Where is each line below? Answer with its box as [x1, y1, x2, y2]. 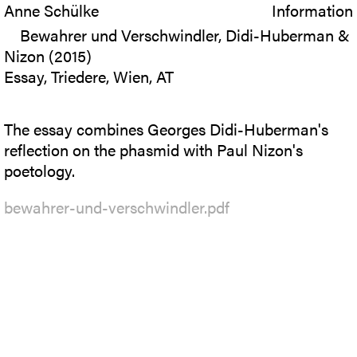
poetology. [4, 159, 75, 182]
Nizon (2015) [4, 44, 92, 67]
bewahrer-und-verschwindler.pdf [4, 195, 229, 218]
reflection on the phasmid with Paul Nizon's [4, 138, 303, 161]
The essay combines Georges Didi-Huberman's [4, 117, 328, 140]
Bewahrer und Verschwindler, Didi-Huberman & [20, 23, 350, 46]
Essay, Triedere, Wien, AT [4, 65, 174, 88]
